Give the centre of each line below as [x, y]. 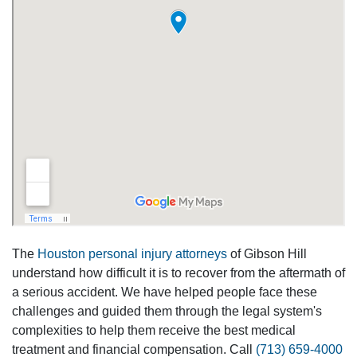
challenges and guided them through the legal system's [167, 311]
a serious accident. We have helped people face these [165, 292]
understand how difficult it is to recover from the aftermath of [178, 273]
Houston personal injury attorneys [132, 254]
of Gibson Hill [267, 254]
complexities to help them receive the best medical [154, 330]
